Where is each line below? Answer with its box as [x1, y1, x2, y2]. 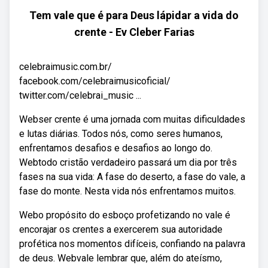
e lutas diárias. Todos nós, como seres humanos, [19, 128, 223, 139]
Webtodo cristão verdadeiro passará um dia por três [19, 157, 237, 168]
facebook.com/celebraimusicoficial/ [19, 75, 170, 87]
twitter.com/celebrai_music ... [19, 90, 141, 101]
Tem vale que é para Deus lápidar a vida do [29, 9, 239, 22]
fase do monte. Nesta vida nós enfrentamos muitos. [19, 185, 236, 197]
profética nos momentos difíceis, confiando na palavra [19, 238, 245, 249]
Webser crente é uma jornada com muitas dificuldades [19, 114, 245, 125]
